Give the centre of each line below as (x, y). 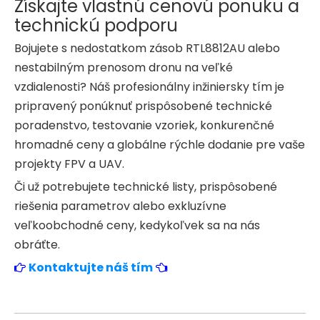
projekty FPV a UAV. (69, 164)
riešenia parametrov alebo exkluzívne (120, 206)
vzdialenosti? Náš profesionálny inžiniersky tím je (149, 86)
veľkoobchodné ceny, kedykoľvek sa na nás (137, 225)
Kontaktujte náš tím (91, 267)
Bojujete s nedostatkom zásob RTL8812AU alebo (147, 48)
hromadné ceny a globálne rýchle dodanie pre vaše (160, 144)
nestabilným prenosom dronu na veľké (124, 67)
